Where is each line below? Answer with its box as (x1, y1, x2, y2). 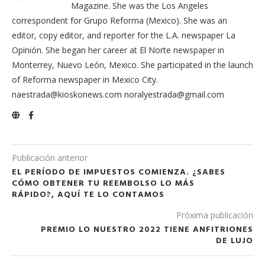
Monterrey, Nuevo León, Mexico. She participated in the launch (12, 59, 253, 70)
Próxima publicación (176, 209, 253, 221)
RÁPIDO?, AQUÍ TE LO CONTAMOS (12, 188, 164, 202)
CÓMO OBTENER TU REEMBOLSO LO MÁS (12, 177, 195, 190)
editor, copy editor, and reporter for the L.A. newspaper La (12, 30, 235, 41)
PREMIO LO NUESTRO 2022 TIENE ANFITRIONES (41, 223, 253, 237)
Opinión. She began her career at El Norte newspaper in (12, 44, 224, 56)
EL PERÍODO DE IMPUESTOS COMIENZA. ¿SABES (12, 166, 225, 179)
